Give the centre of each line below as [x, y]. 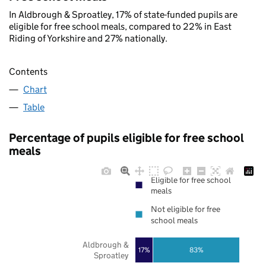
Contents [28, 72]
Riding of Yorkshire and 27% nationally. [88, 38]
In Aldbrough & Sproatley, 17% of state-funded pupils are [123, 15]
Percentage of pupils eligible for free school [126, 138]
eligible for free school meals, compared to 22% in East [120, 26]
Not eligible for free [186, 209]
